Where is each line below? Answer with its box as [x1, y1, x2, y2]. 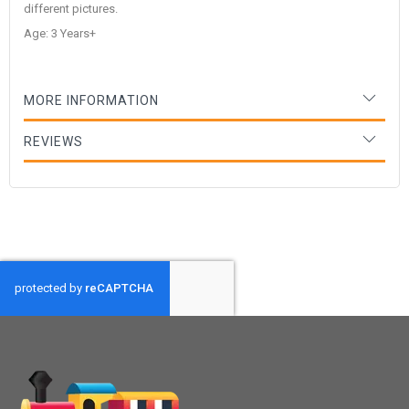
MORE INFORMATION [24, 92, 159, 108]
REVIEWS [24, 133, 83, 149]
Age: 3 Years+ [24, 26, 96, 40]
